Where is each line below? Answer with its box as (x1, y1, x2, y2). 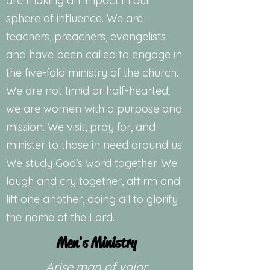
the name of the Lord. (6, 210, 115, 224)
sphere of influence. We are (6, 11, 143, 25)
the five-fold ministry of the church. (6, 66, 178, 80)
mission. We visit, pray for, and (6, 120, 155, 134)
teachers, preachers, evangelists (6, 30, 166, 43)
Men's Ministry (57, 234, 136, 252)
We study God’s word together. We (6, 156, 177, 170)
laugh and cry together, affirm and (6, 174, 180, 188)
